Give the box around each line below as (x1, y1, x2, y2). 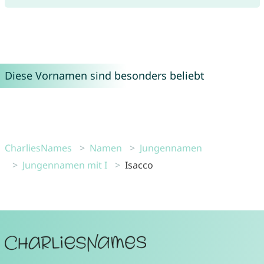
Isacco (124, 159, 153, 172)
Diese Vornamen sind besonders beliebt (4, 68, 204, 83)
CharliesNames (4, 141, 72, 155)
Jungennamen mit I (22, 159, 107, 172)
